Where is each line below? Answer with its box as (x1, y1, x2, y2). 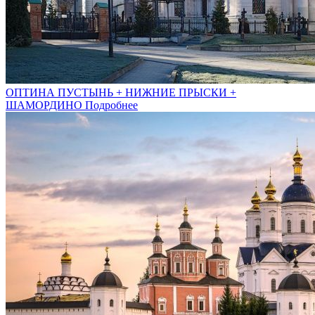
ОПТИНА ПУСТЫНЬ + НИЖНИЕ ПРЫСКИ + (6, 86, 236, 98)
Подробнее (85, 98, 138, 111)
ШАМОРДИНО (6, 98, 85, 111)
